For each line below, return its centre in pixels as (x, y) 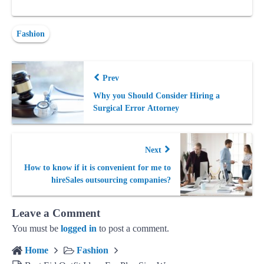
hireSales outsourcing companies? (111, 180)
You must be (36, 228)
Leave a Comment (56, 213)
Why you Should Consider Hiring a (157, 96)
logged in (79, 228)
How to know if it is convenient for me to (97, 168)
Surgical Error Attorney (136, 108)
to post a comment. (133, 228)
